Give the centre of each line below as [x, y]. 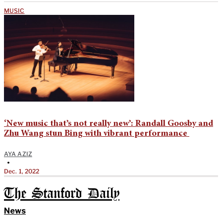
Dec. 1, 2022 [22, 171]
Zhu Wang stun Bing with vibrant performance [97, 134]
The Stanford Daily [62, 194]
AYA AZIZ [18, 154]
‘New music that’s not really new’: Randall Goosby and [109, 124]
